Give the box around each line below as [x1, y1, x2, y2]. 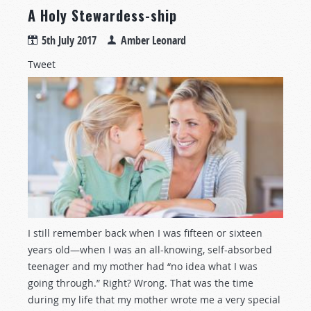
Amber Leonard [121, 33, 186, 49]
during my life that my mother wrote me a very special [28, 293, 280, 307]
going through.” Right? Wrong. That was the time [28, 276, 253, 290]
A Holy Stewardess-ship [28, 5, 177, 26]
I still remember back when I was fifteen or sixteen [28, 226, 262, 240]
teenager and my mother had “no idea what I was [28, 260, 258, 274]
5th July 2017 [42, 33, 96, 49]
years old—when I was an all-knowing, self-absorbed [28, 243, 272, 257]
